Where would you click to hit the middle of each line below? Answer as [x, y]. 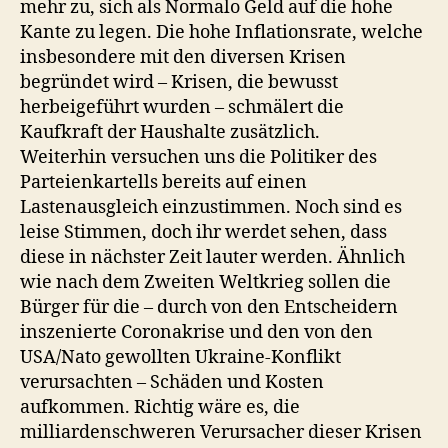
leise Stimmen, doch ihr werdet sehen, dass [203, 232]
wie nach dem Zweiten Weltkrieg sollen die [205, 282]
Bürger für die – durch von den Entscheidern [209, 307]
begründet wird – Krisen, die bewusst [179, 82]
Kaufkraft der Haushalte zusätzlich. [170, 132]
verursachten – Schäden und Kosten [172, 382]
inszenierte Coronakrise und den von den [196, 332]
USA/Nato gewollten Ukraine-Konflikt [180, 357]
